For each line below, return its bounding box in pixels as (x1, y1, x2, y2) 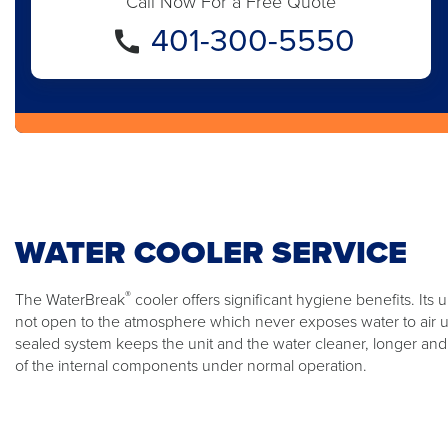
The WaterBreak (15, 288, 125, 310)
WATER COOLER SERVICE (15, 228, 407, 276)
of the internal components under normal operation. (15, 354, 367, 376)
